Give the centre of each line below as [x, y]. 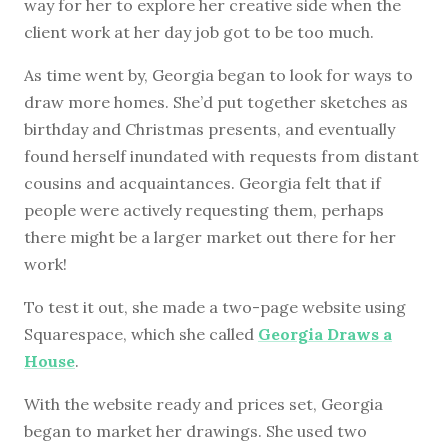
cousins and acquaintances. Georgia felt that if [202, 182]
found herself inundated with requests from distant [221, 155]
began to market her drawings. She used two [195, 430]
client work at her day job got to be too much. [199, 31]
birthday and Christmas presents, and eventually [209, 128]
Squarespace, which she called [141, 333]
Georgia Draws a [325, 333]
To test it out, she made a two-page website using [215, 306]
